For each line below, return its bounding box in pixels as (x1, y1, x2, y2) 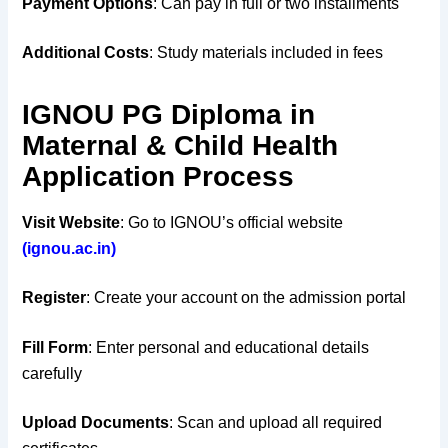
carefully (22, 364, 83, 382)
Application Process (22, 161, 295, 193)
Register (22, 289, 87, 307)
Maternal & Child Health (22, 130, 339, 162)
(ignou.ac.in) (22, 239, 117, 257)
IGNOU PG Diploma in (22, 99, 316, 131)
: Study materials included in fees (149, 43, 384, 61)
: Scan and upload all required (169, 414, 383, 432)
